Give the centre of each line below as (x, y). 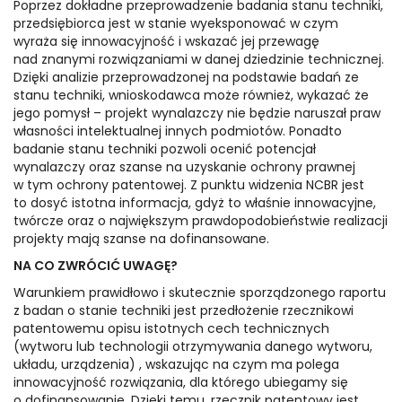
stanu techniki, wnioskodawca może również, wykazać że (191, 96)
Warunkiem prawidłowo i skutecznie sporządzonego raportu (200, 293)
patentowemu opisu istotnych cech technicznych (171, 329)
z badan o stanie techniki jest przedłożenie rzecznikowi (184, 311)
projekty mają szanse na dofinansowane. (141, 239)
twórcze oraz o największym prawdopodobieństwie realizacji (201, 221)
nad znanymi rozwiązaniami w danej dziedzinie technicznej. (199, 60)
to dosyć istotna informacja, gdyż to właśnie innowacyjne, (195, 203)
